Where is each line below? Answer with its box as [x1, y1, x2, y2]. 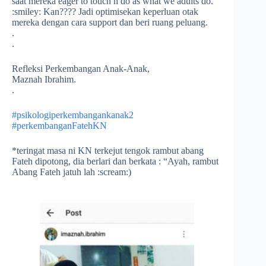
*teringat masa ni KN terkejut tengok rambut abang [12, 145, 204, 156]
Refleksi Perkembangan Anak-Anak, [12, 64, 150, 74]
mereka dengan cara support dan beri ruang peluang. [12, 17, 208, 27]
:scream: [97, 167, 128, 177]
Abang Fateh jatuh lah [12, 167, 97, 177]
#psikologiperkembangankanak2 [12, 110, 134, 120]
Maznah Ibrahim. [12, 74, 76, 84]
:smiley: [12, 7, 41, 17]
